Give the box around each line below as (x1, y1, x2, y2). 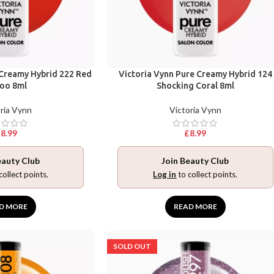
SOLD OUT (113, 242, 151, 251)
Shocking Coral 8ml (156, 81, 234, 91)
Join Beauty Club (161, 155, 229, 166)
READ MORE (173, 202, 217, 212)
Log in (153, 169, 177, 180)
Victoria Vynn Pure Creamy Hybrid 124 (118, 69, 272, 80)
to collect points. (176, 169, 238, 180)
